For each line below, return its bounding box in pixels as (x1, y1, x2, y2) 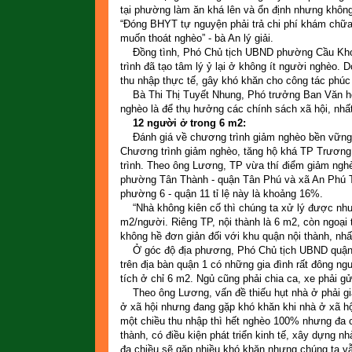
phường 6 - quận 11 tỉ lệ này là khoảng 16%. (119, 187, 323, 200)
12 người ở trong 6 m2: (119, 116, 246, 129)
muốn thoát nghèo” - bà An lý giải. (119, 31, 273, 44)
